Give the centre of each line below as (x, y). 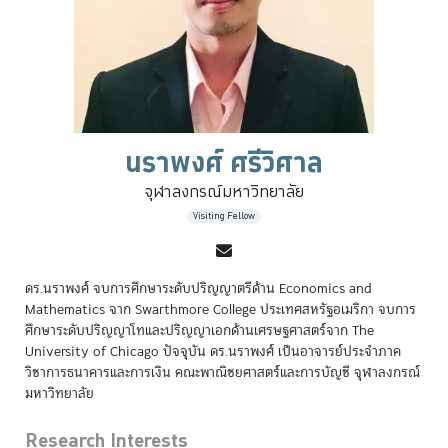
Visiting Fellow (224, 215)
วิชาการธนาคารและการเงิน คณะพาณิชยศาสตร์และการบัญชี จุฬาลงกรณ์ (222, 373)
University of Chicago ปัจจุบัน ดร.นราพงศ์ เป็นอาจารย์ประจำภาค (213, 352)
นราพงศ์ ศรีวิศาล (224, 163)
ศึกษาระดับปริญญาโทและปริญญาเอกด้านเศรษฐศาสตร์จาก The (199, 331)
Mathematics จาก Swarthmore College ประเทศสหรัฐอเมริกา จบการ (220, 310)
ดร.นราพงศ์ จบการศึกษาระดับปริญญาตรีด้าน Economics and (198, 289)
